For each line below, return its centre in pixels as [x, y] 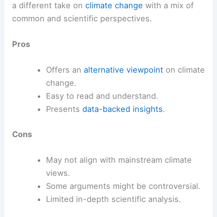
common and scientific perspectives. [82, 18]
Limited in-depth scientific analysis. [113, 199]
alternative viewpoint [123, 70]
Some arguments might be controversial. [123, 186]
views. [58, 173]
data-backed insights [122, 109]
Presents [64, 109]
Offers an [65, 70]
